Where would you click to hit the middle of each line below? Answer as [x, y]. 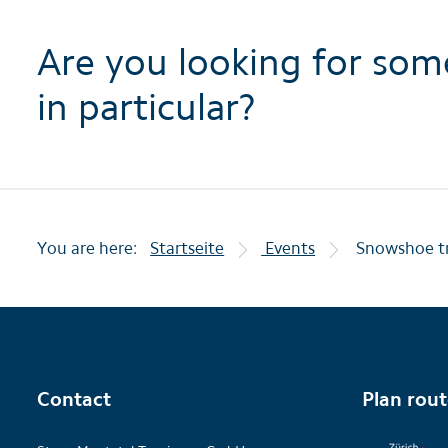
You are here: [87, 248]
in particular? [146, 107]
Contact [74, 399]
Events [288, 248]
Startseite [187, 248]
